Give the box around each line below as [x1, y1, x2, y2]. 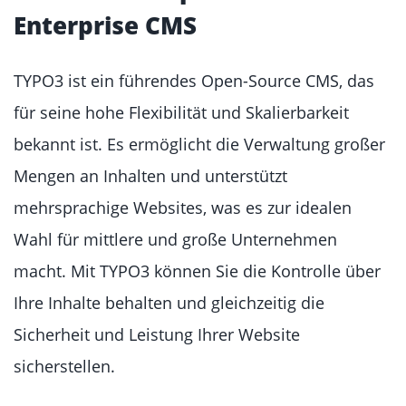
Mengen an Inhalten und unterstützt [14, 165, 287, 187]
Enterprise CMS [14, 9, 197, 42]
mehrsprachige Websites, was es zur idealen [14, 197, 352, 218]
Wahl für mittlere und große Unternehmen [14, 228, 337, 250]
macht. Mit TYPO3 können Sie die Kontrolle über [14, 260, 381, 282]
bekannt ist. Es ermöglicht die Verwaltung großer [14, 133, 385, 155]
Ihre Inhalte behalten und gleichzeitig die [14, 292, 324, 314]
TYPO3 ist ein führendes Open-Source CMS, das [14, 70, 374, 92]
